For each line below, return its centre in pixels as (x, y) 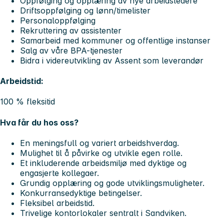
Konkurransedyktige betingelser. (81, 193)
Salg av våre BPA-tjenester (71, 50)
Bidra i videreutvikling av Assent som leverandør (112, 60)
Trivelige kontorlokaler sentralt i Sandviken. (103, 213)
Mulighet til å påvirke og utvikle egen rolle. (101, 153)
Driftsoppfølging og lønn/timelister (86, 10)
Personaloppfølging (58, 20)
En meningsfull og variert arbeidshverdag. (99, 143)
